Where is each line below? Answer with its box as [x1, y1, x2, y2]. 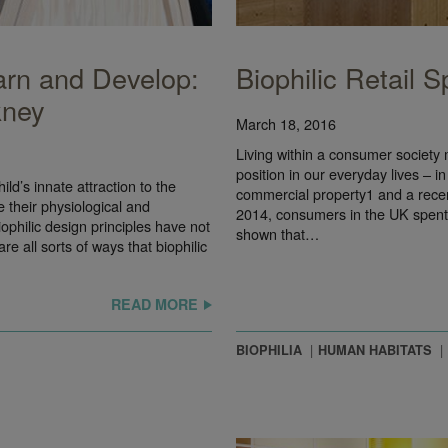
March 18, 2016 [236, 112, 336, 134]
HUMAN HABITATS [318, 340, 432, 359]
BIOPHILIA [236, 340, 302, 359]
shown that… [236, 222, 319, 244]
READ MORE [111, 293, 198, 314]
